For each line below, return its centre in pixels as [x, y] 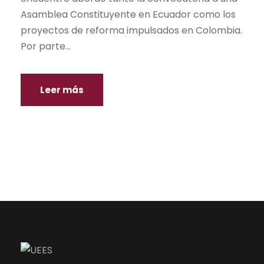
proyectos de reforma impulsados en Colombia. [131, 30]
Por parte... [46, 46]
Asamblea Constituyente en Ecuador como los [128, 14]
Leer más [62, 90]
